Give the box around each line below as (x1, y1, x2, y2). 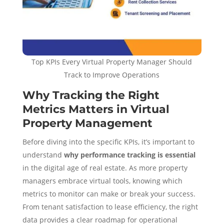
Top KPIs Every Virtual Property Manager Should (31, 56, 192, 66)
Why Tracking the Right (22, 88, 159, 102)
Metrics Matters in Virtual (22, 102, 169, 116)
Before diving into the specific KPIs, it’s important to (22, 136, 194, 146)
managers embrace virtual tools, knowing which (22, 175, 182, 185)
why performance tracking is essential (63, 149, 195, 159)
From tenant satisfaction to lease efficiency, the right (22, 201, 198, 211)
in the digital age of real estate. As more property (22, 162, 187, 172)
